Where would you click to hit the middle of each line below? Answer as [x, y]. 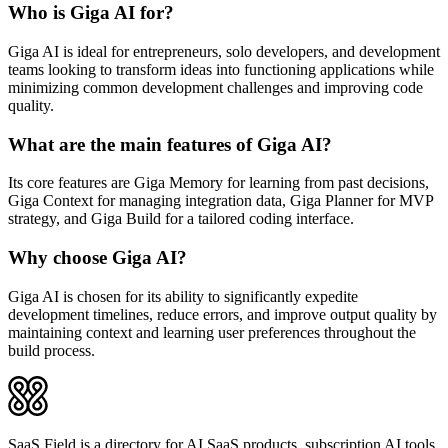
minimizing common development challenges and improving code [215, 87]
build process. [51, 350]
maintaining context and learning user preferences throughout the [212, 332]
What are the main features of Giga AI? [170, 144]
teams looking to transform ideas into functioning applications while [221, 69]
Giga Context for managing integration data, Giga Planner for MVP [220, 201]
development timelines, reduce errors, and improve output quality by [222, 314]
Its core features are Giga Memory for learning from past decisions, [218, 183]
